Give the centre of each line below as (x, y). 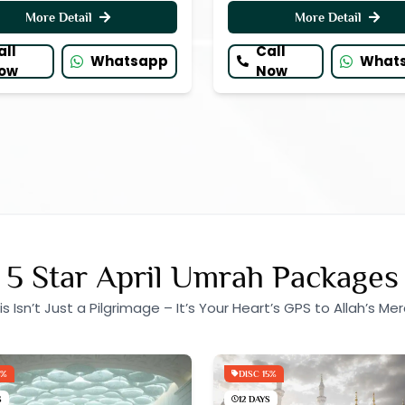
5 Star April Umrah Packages (202, 276)
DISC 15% (258, 373)
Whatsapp (129, 61)
